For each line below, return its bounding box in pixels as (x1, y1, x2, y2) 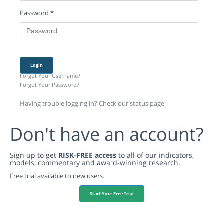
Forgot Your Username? (20, 72, 80, 80)
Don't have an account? (10, 122, 203, 147)
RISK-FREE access (58, 150, 116, 160)
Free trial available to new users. (10, 171, 104, 181)
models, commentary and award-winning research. (10, 158, 180, 168)
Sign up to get (10, 150, 58, 160)
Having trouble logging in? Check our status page (20, 99, 164, 108)
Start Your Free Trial (89, 190, 134, 197)
